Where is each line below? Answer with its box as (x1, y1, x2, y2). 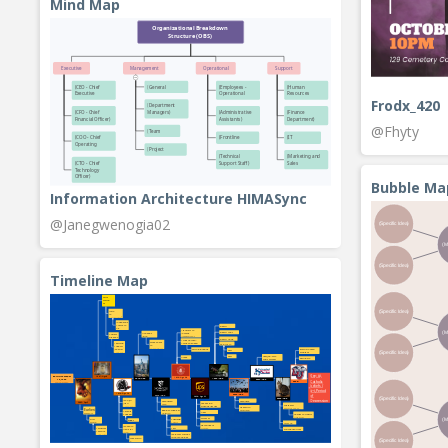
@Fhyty (371, 121, 419, 141)
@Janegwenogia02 (50, 215, 170, 235)
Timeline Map (50, 271, 148, 291)
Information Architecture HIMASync (50, 189, 307, 209)
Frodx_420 (371, 95, 440, 115)
